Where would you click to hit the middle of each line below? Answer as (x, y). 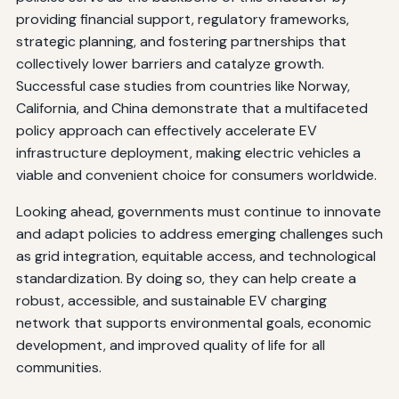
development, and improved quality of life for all (170, 345)
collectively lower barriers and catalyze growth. (170, 63)
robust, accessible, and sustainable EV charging (171, 300)
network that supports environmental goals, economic (193, 322)
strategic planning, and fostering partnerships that (181, 41)
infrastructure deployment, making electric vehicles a (188, 152)
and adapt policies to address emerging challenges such (199, 233)
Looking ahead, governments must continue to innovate (198, 211)
